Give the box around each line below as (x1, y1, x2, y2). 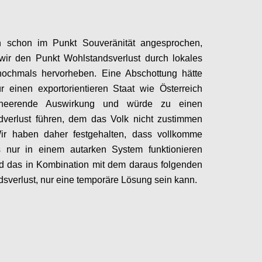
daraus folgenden (129, 160, 202, 170)
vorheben (55, 68, 95, 78)
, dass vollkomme (124, 129, 203, 139)
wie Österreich (140, 84, 203, 94)
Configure (221, 201, 256, 212)
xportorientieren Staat (43, 84, 135, 94)
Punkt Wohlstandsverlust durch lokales (35, 53, 202, 63)
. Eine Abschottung (94, 68, 177, 78)
